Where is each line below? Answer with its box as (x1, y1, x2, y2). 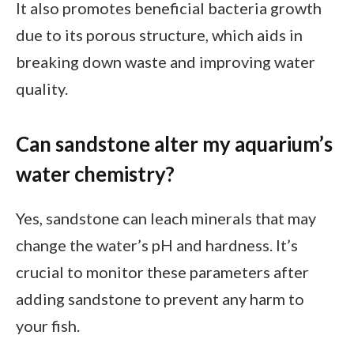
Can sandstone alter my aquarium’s (16, 132, 333, 156)
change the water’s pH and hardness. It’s (16, 235, 298, 254)
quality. (16, 78, 68, 98)
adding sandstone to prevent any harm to (16, 288, 304, 308)
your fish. (16, 315, 80, 335)
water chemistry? (16, 162, 175, 186)
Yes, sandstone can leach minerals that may (16, 208, 316, 228)
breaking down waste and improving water (16, 51, 315, 71)
